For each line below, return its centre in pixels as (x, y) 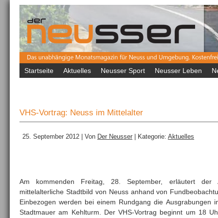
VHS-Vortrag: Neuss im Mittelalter (81, 113)
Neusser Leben (178, 71)
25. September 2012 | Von (60, 137)
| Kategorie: (150, 137)
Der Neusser (115, 137)
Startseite (39, 71)
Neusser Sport (123, 71)
